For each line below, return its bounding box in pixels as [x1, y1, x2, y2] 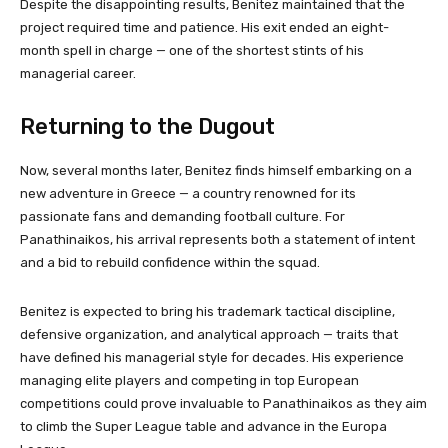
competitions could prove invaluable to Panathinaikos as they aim [20, 396, 427, 412]
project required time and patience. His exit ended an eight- [20, 20, 389, 36]
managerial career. [20, 66, 136, 82]
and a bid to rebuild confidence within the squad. [20, 255, 320, 271]
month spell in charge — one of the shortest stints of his [20, 43, 364, 59]
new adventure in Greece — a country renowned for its [20, 186, 356, 202]
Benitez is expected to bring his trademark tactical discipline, [20, 304, 395, 320]
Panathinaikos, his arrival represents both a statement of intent [20, 232, 415, 248]
